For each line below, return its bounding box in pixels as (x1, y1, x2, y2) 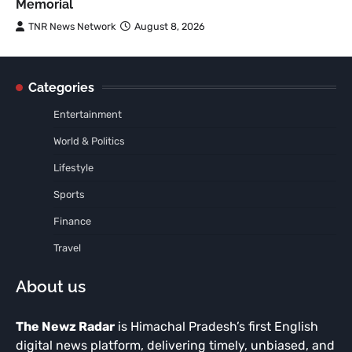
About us (16, 276, 86, 296)
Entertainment (53, 108, 122, 120)
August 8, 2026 (134, 20, 205, 32)
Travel (53, 241, 81, 254)
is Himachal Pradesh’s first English (115, 318, 318, 334)
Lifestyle (53, 161, 93, 174)
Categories (28, 79, 94, 95)
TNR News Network (28, 20, 116, 32)
